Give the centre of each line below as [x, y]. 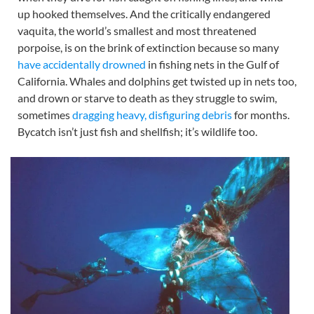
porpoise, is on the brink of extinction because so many [148, 47]
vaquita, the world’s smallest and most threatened [137, 30]
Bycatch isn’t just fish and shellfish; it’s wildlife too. [137, 131]
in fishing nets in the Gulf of [213, 64]
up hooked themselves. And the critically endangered [144, 14]
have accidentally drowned [83, 64]
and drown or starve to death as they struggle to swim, [147, 98]
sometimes [45, 115]
